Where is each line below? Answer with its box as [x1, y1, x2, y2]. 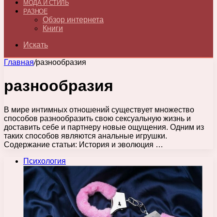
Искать [23, 41, 48, 49]
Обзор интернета [43, 15, 104, 24]
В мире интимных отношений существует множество [4, 105, 194, 114]
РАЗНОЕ [23, 8, 47, 15]
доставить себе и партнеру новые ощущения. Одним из [4, 123, 204, 131]
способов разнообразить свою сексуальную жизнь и [4, 114, 191, 123]
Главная [4, 58, 34, 66]
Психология [23, 156, 66, 165]
